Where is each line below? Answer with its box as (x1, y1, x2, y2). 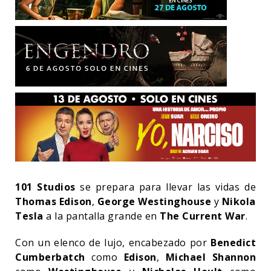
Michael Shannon (165, 250, 256, 264)
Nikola (221, 194, 256, 208)
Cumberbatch (15, 250, 91, 264)
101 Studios (15, 180, 80, 194)
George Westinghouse (94, 194, 212, 208)
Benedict (211, 235, 256, 249)
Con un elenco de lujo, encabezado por (15, 235, 211, 249)
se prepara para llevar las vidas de (80, 180, 256, 194)
